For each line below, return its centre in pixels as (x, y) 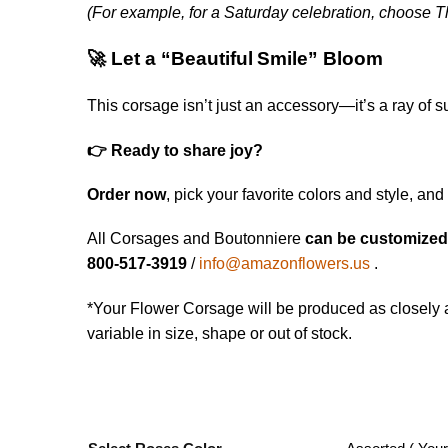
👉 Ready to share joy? (175, 150)
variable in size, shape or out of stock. (220, 333)
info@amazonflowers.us (285, 264)
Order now (127, 195)
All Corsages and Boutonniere (196, 239)
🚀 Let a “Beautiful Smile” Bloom (235, 59)
